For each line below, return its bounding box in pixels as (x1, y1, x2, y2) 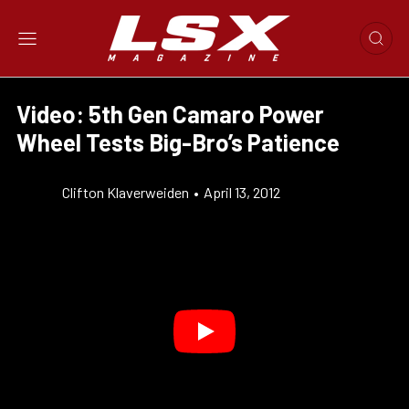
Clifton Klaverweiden (62, 184, 189, 201)
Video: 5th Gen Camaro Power (16, 100, 324, 128)
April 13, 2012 (204, 184, 280, 201)
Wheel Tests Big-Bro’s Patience (16, 128, 340, 156)
